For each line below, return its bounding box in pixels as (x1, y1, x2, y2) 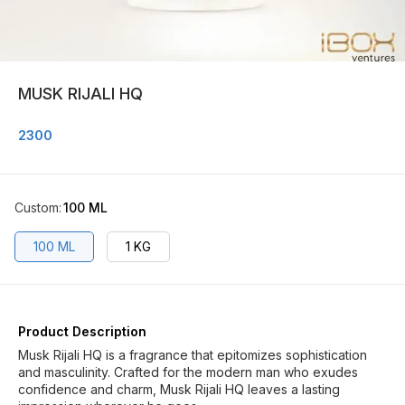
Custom (14, 200, 59, 215)
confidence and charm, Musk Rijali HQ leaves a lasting (18, 381, 340, 397)
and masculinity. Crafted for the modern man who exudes (18, 364, 358, 380)
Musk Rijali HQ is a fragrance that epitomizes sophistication (18, 347, 367, 363)
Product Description (18, 324, 146, 339)
